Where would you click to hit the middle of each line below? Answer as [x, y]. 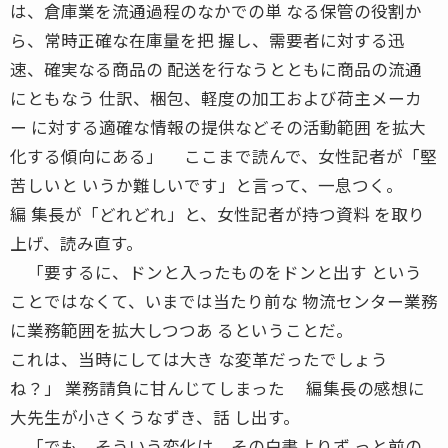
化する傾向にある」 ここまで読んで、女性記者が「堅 [223, 155]
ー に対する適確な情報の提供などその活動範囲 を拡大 [218, 126]
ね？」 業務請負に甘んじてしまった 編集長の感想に [217, 387]
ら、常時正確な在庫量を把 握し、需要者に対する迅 [207, 39]
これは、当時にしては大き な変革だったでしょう [199, 358]
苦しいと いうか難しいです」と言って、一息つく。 [206, 184]
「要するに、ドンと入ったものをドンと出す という [216, 271]
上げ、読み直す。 [76, 242]
